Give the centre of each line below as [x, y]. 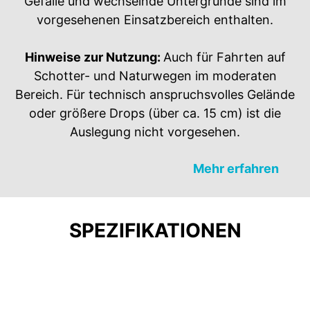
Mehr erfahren [236, 168]
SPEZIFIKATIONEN [155, 230]
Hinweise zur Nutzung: [94, 57]
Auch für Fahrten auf [224, 57]
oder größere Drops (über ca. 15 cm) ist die [155, 113]
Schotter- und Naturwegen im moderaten [155, 75]
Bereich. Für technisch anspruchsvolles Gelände [155, 94]
